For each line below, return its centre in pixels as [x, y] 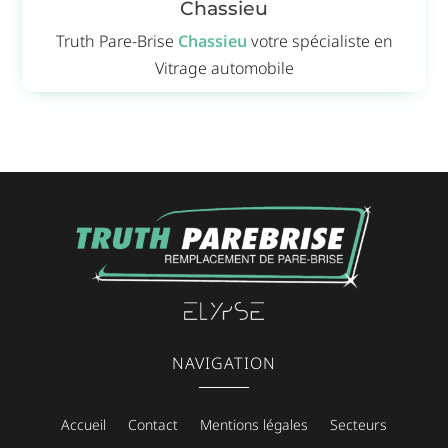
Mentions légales [253, 424]
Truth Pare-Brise [116, 41]
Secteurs [358, 424]
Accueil [83, 424]
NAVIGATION [223, 362]
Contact [152, 424]
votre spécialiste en [319, 41]
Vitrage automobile [224, 68]
